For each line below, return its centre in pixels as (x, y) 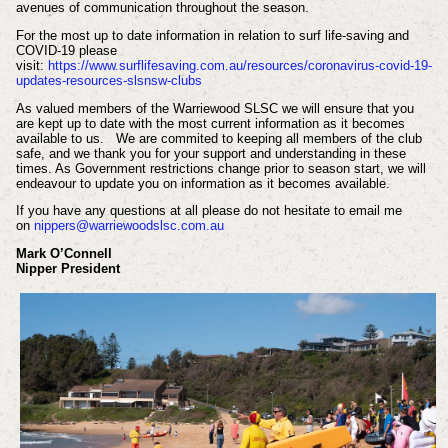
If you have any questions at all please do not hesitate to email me (208, 211)
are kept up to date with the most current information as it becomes (210, 123)
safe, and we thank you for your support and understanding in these (210, 153)
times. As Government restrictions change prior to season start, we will (220, 168)
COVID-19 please (66, 50)
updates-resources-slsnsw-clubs (108, 80)
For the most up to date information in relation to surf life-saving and (212, 35)
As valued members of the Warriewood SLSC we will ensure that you (214, 108)
